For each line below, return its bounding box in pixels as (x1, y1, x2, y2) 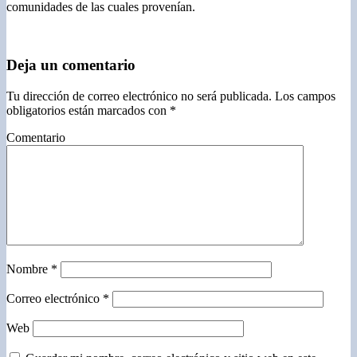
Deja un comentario (6, 56, 135, 73)
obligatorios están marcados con (6, 103, 170, 117)
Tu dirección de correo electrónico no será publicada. (6, 88, 272, 103)
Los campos (272, 88, 335, 103)
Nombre (6, 261, 51, 276)
